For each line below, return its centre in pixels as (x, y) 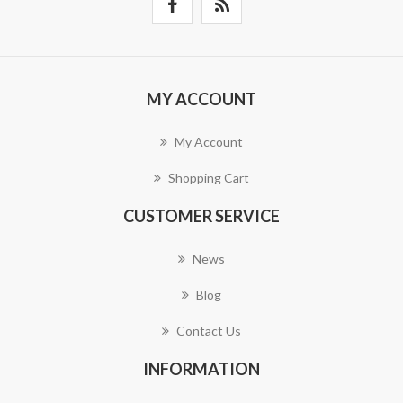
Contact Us (209, 331)
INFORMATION (201, 369)
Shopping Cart (209, 178)
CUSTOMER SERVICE (201, 216)
